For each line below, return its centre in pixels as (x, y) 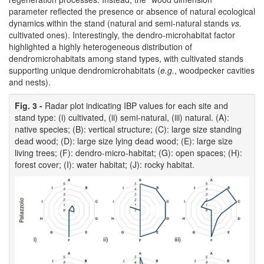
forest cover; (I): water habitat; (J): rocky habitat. (105, 165)
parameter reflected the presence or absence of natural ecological (132, 11)
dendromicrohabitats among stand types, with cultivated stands (126, 59)
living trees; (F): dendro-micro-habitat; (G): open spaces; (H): (128, 153)
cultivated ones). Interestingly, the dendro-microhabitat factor (122, 35)
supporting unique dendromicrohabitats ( (85, 70)
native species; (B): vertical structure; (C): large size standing (128, 129)
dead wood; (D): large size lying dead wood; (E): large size (124, 141)
